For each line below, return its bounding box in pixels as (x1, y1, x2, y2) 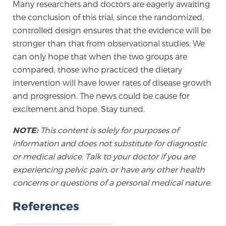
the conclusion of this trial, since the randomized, (13, 12, 204, 22)
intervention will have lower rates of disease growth (13, 78, 211, 87)
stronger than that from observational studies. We (13, 38, 205, 48)
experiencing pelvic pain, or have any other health (13, 164, 205, 174)
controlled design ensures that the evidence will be (13, 25, 211, 35)
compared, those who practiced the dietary (13, 65, 182, 74)
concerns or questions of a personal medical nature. (13, 178, 211, 187)
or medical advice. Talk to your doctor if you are (13, 151, 195, 161)
